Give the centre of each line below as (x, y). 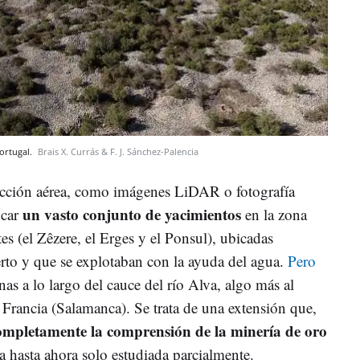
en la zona (274, 214)
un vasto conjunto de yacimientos (132, 214)
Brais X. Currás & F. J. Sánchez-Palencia (118, 151)
